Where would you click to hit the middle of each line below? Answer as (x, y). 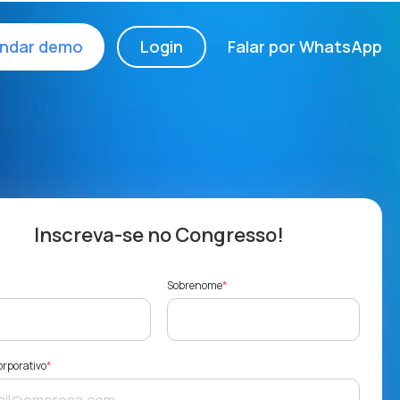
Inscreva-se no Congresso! (159, 235)
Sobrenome (195, 286)
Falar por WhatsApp (305, 47)
